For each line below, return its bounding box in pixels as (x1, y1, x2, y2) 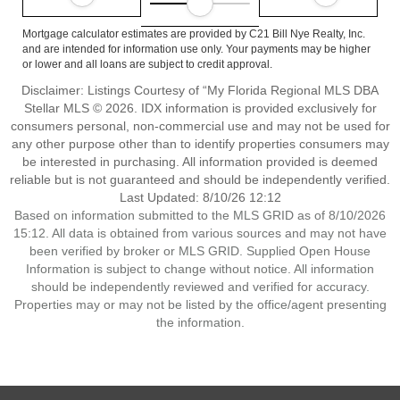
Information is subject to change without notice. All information (26, 262, 374, 276)
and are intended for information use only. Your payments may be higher (22, 43, 371, 55)
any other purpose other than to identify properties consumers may (11, 137, 389, 151)
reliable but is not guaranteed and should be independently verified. (10, 172, 390, 187)
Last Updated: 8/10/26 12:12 (119, 190, 281, 204)
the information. (155, 315, 245, 329)
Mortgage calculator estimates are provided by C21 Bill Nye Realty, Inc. (22, 28, 365, 40)
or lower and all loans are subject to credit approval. (22, 58, 272, 71)
